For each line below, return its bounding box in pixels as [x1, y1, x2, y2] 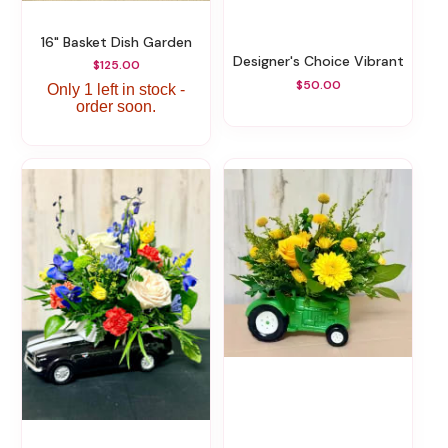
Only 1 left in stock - [47, 81, 185, 99]
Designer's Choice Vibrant [242, 52, 404, 71]
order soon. [76, 98, 156, 116]
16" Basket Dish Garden [44, 32, 192, 51]
